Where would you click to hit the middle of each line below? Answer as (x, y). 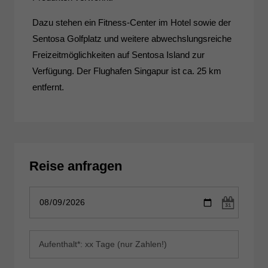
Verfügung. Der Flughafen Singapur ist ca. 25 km (127, 71)
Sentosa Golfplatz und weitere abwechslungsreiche (132, 39)
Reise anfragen (76, 166)
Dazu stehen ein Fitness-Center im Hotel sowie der (132, 23)
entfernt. (48, 87)
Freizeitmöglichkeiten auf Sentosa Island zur (119, 55)
